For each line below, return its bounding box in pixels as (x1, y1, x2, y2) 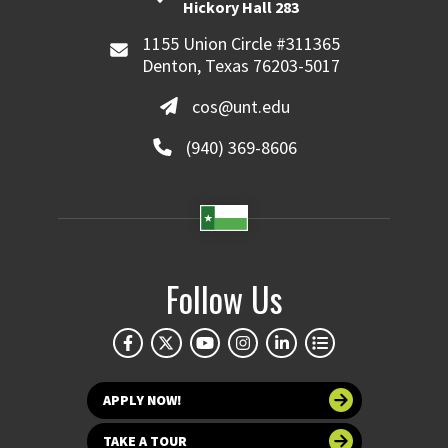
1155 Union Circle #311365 (142, 32, 340, 55)
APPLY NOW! (102, 390, 182, 409)
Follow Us (165, 272, 283, 324)
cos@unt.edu (192, 94, 291, 118)
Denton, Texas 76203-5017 (142, 54, 341, 77)
